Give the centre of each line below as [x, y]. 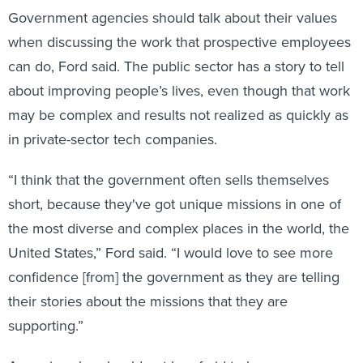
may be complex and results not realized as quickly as [178, 115]
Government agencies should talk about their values [173, 18]
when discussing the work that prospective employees [179, 43]
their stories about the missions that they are [148, 302]
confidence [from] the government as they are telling [174, 278]
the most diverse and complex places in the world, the [179, 229]
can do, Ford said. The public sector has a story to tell [176, 67]
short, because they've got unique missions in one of [175, 205]
